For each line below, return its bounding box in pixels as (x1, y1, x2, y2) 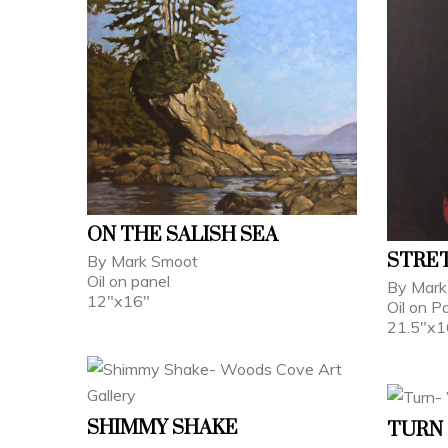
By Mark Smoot (87, 250, 198, 271)
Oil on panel (87, 270, 170, 291)
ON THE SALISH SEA (87, 222, 278, 248)
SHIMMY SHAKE (87, 415, 238, 441)
